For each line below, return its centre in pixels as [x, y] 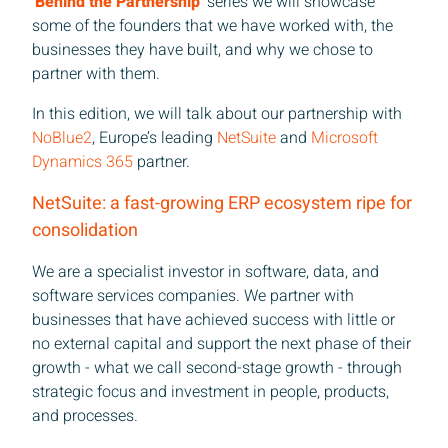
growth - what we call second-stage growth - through [217, 367]
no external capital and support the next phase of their [221, 343]
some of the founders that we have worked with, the [212, 25]
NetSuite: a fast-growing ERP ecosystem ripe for [222, 203]
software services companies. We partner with [193, 295]
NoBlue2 [62, 137]
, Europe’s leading [154, 137]
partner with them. [96, 73]
